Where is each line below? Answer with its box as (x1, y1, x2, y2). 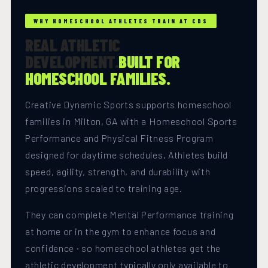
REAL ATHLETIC (25, 35, 120, 56)
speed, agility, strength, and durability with (25, 166, 211, 178)
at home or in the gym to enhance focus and (25, 226, 216, 237)
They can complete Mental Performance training (25, 209, 234, 221)
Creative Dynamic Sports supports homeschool (25, 99, 232, 111)
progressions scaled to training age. (25, 182, 182, 194)
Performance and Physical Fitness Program (25, 132, 214, 144)
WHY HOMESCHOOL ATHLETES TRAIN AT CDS (33, 17, 208, 25)
